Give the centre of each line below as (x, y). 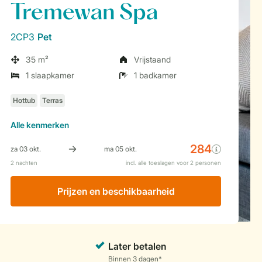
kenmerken (47, 125)
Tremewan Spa (84, 13)
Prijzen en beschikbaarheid (116, 191)
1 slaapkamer (50, 75)
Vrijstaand (152, 59)
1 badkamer (155, 75)
